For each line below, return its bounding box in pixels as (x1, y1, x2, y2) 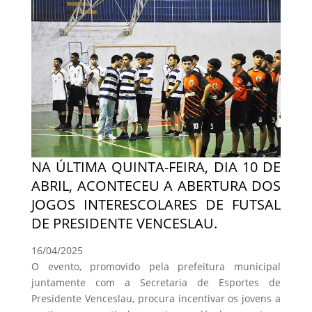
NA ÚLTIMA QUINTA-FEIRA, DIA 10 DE (31, 157, 281, 177)
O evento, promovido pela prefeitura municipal (31, 260, 281, 274)
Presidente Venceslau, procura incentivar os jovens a (31, 292, 281, 306)
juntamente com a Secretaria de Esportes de (31, 276, 281, 290)
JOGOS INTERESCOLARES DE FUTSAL (31, 195, 281, 214)
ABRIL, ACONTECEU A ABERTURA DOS (31, 176, 281, 196)
